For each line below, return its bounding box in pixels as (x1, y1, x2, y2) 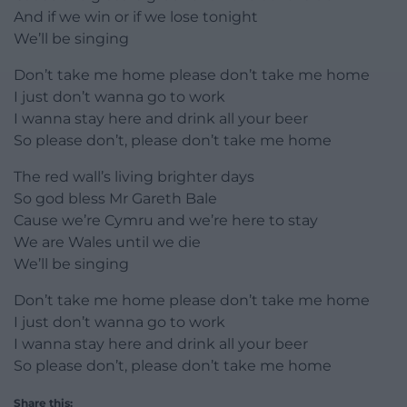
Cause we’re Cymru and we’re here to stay (14, 212, 318, 230)
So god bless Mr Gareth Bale (14, 190, 217, 208)
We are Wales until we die (14, 233, 201, 252)
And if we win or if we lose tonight (14, 8, 258, 26)
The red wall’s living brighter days (14, 168, 254, 186)
